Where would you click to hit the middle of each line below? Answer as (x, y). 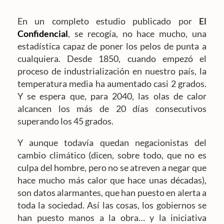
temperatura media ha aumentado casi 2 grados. (112, 84)
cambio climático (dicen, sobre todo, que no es (112, 155)
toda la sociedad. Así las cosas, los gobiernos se (112, 205)
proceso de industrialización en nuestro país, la (112, 71)
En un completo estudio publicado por (108, 21)
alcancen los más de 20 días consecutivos (112, 109)
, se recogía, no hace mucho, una (137, 34)
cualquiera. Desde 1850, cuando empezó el (112, 59)
